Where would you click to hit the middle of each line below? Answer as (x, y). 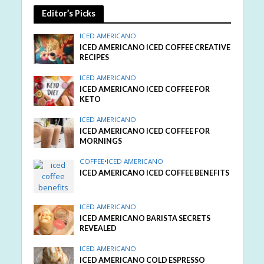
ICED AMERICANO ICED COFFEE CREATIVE (155, 47)
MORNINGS (101, 141)
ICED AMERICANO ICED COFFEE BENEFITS (155, 173)
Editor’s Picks (68, 13)
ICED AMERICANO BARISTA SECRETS (145, 218)
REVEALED (98, 228)
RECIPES (95, 57)
